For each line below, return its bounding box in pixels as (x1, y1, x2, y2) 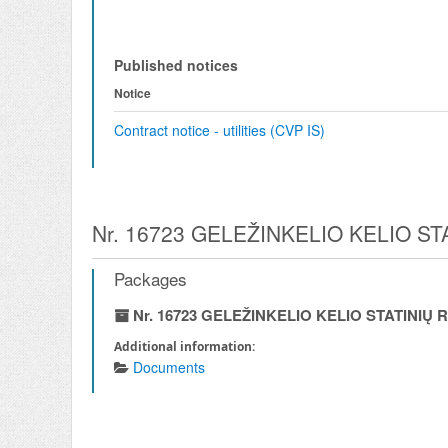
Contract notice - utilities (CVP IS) (114, 120, 325, 140)
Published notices (114, 55, 238, 75)
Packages (114, 266, 187, 291)
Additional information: (114, 338, 255, 355)
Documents (133, 357, 205, 377)
